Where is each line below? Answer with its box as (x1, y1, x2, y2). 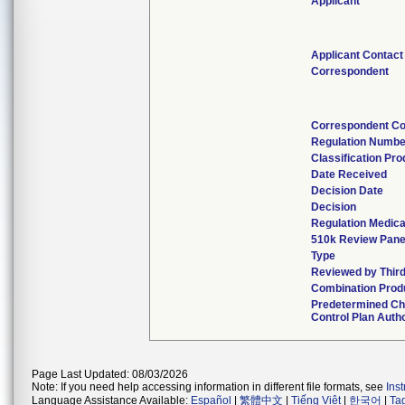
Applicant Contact (311, 49, 403, 61)
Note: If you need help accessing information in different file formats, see (32, 381, 386, 393)
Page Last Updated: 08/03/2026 (32, 368, 188, 381)
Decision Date (311, 184, 383, 197)
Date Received (311, 168, 387, 181)
